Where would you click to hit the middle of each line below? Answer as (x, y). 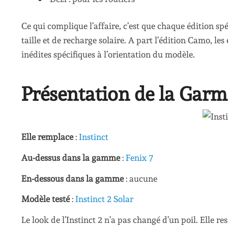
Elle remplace (47, 137)
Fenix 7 (139, 158)
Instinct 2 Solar (104, 199)
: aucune (140, 178)
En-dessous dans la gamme (73, 178)
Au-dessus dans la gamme (71, 158)
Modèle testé (47, 199)
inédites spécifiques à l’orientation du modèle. (108, 55)
